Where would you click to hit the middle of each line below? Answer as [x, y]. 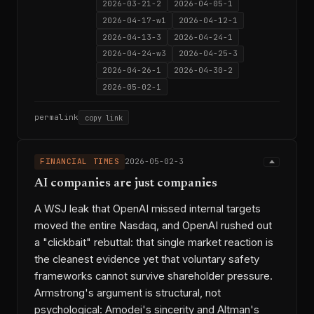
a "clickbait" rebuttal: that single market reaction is [154, 242]
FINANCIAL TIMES [80, 162]
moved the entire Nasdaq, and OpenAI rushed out [153, 225]
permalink [56, 117]
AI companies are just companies [126, 183]
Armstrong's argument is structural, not [128, 293]
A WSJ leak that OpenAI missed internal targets [148, 209]
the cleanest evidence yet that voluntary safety [147, 259]
